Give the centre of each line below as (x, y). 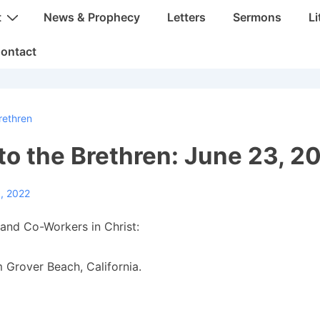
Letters (186, 17)
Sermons (257, 17)
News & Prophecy (92, 17)
